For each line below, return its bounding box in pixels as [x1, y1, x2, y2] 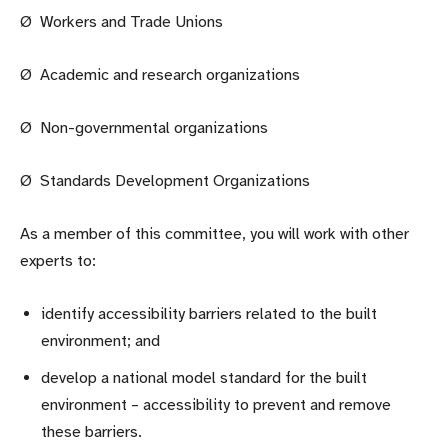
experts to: [20, 250, 96, 271]
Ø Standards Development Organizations [20, 170, 310, 191]
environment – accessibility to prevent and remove [41, 394, 391, 415]
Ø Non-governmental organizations [20, 117, 268, 138]
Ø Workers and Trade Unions [20, 11, 223, 32]
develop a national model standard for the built [41, 367, 367, 388]
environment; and [41, 330, 160, 351]
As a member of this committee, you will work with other [20, 223, 409, 244]
